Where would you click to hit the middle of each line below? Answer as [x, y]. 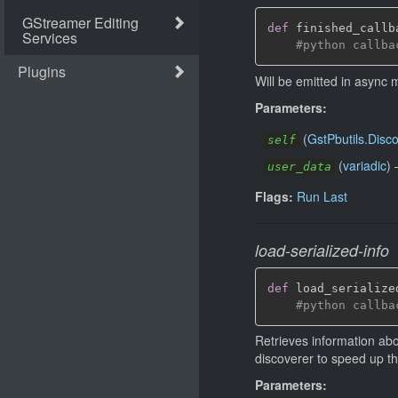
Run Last [322, 196]
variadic [365, 165]
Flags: [274, 196]
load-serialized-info [322, 250]
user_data [299, 166]
